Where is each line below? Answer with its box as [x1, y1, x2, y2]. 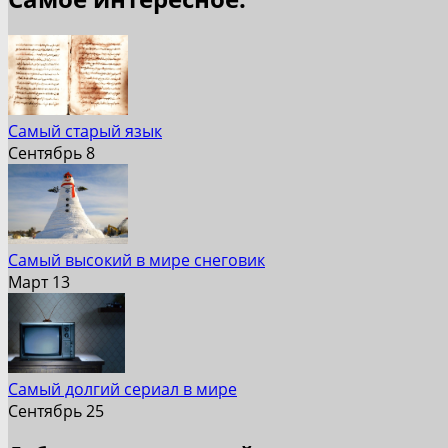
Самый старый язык [8, 120, 162, 143]
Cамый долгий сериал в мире [8, 378, 237, 401]
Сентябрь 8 [8, 142, 95, 165]
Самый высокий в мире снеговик [8, 249, 265, 272]
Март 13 [8, 271, 70, 294]
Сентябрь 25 [8, 400, 104, 423]
